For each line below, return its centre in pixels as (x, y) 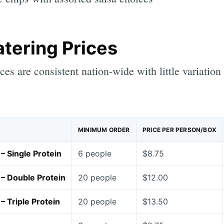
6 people (95, 154)
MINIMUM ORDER (104, 130)
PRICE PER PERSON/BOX (179, 130)
